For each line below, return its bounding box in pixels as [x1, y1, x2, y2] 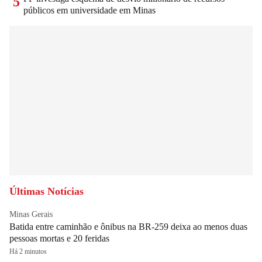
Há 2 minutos [9, 247, 47, 256]
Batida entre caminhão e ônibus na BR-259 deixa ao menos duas [9, 222, 247, 232]
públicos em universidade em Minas [23, 5, 156, 16]
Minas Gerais [9, 210, 53, 219]
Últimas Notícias [9, 185, 84, 198]
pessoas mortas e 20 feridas [9, 233, 109, 244]
